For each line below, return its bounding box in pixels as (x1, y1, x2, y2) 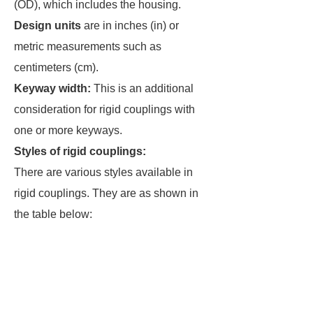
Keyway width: (14, 82, 91, 94)
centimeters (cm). (14, 61, 99, 73)
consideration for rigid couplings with (14, 103, 195, 115)
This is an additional (91, 82, 194, 94)
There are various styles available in (14, 166, 193, 178)
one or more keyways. (14, 124, 122, 136)
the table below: (14, 208, 92, 220)
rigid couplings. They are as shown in (14, 187, 198, 199)
